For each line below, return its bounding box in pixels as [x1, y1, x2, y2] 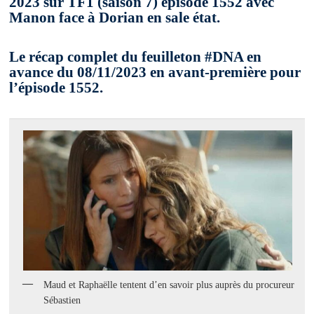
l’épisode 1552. [9, 79, 104, 97]
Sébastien [43, 294, 81, 306]
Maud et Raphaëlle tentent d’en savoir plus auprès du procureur [43, 279, 295, 290]
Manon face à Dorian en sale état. [9, 9, 221, 27]
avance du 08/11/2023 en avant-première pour [9, 64, 301, 81]
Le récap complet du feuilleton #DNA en [9, 48, 262, 66]
